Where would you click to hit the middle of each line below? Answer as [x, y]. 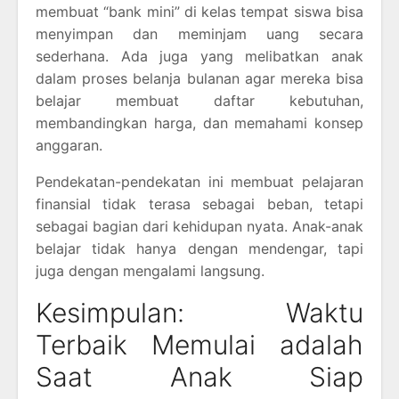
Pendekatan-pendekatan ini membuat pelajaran [199, 181]
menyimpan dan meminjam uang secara [199, 33]
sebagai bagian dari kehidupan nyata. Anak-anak [199, 226]
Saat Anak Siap [199, 376]
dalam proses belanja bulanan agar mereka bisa [199, 78]
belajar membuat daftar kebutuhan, [199, 100]
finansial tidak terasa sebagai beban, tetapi [199, 204]
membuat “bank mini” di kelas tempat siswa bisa [199, 11]
